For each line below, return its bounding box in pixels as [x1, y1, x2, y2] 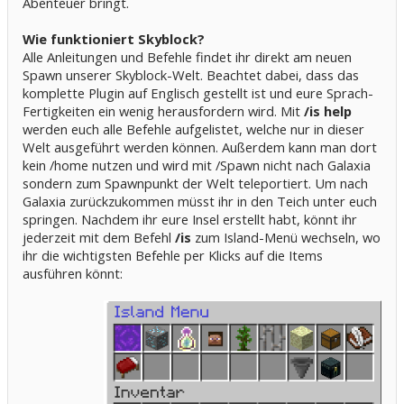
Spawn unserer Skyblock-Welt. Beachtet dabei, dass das [23, 65, 359, 84]
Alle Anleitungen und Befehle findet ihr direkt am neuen [23, 47, 352, 66]
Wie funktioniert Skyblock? [23, 29, 205, 48]
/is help [304, 101, 352, 120]
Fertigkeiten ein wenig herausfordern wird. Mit [23, 101, 304, 120]
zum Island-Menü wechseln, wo [191, 227, 381, 246]
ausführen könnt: [23, 263, 123, 282]
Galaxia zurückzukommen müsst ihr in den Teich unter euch [23, 191, 377, 210]
